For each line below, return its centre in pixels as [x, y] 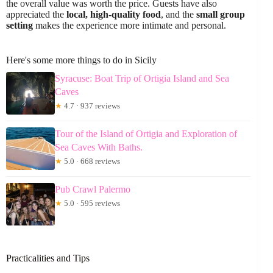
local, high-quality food [114, 15]
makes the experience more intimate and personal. [129, 26]
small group [221, 15]
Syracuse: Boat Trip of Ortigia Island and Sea [142, 79]
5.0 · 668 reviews [91, 161]
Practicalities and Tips [48, 258]
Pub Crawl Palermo [93, 190]
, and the [179, 15]
